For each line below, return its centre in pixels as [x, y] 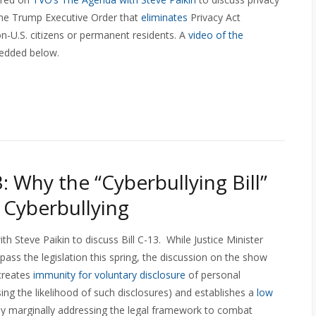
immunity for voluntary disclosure [109, 275]
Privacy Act [215, 17]
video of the [216, 35]
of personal [213, 275]
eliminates [166, 17]
